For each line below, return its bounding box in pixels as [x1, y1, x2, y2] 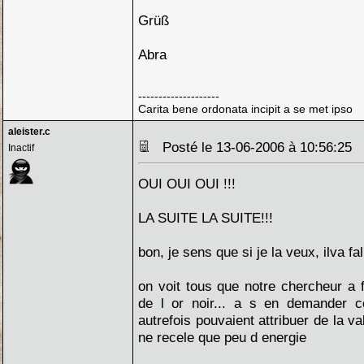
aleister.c [8, 126, 50, 137]
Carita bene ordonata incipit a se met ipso [138, 102, 353, 115]
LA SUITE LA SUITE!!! [138, 210, 273, 226]
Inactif [8, 142, 34, 154]
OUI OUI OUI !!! [138, 175, 236, 192]
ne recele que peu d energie [138, 329, 306, 345]
